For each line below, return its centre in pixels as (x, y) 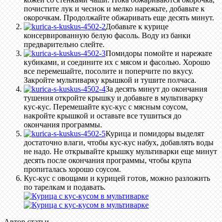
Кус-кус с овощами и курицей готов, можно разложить (117, 178)
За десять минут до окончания (156, 89)
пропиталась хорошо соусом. (72, 169)
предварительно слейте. (64, 45)
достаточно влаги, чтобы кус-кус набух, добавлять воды (119, 143)
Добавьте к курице (137, 27)
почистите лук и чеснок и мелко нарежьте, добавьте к (114, 9)
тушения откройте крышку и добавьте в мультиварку (113, 98)
